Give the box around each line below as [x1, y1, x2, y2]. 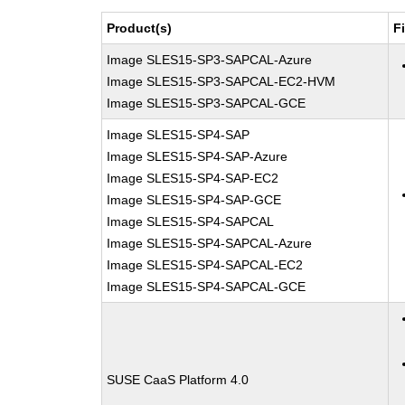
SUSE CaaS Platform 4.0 [107, 372, 250, 387]
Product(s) [107, 21, 173, 35]
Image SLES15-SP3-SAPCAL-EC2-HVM [107, 74, 336, 89]
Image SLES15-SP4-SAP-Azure [107, 149, 288, 164]
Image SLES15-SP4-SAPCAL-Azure [107, 236, 313, 250]
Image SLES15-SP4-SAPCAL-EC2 [107, 258, 304, 272]
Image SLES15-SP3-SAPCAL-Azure [107, 52, 313, 67]
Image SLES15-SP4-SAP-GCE [107, 193, 282, 207]
